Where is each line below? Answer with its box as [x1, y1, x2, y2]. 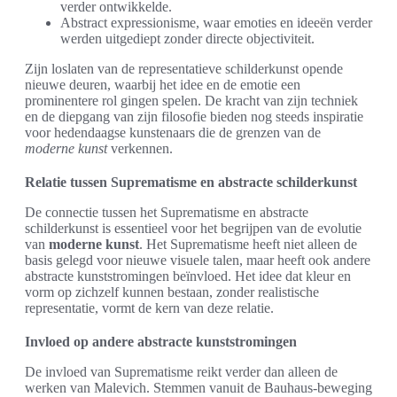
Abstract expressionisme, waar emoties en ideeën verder [60, 14, 372, 30]
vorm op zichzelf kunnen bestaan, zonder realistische [25, 284, 319, 300]
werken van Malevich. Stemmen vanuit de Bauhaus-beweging [25, 379, 372, 395]
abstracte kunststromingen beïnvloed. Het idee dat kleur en [25, 268, 351, 284]
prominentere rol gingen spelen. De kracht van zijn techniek [25, 92, 358, 108]
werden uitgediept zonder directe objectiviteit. [60, 30, 315, 46]
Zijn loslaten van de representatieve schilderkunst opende [25, 60, 343, 76]
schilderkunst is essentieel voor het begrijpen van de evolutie [25, 220, 362, 236]
